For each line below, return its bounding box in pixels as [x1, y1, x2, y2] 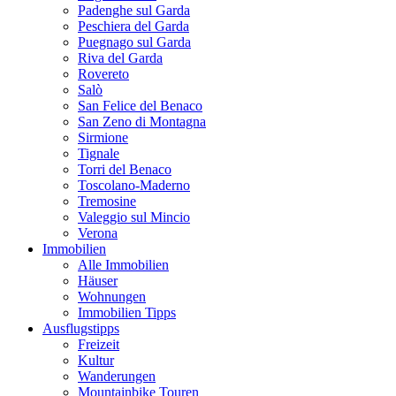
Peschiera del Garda [78, 19, 189, 34]
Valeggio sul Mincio [78, 209, 190, 225]
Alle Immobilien [78, 257, 169, 273]
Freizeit [78, 337, 119, 353]
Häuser [78, 273, 118, 289]
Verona [78, 225, 118, 241]
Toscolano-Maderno [78, 178, 190, 194]
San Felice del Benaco [78, 98, 202, 114]
